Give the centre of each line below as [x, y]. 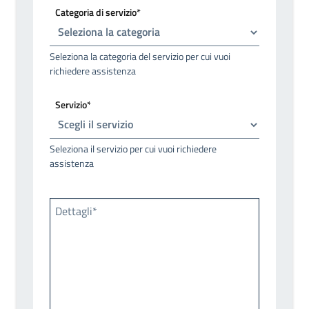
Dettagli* [76, 211]
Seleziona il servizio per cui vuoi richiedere [133, 148]
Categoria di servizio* [98, 12]
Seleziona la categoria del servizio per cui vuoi [140, 56]
